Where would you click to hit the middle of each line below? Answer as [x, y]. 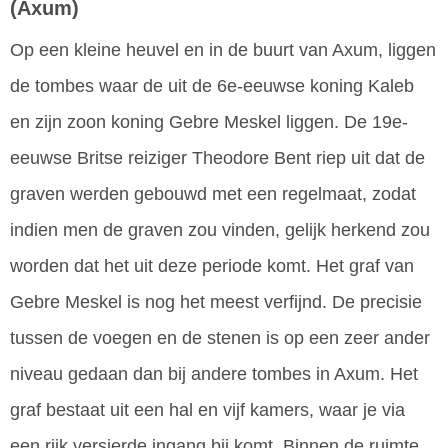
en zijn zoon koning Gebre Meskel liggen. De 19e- [209, 122]
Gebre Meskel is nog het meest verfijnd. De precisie [216, 302]
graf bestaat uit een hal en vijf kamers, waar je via [207, 410]
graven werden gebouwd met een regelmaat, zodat [213, 194]
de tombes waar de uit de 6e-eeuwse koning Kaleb [212, 86]
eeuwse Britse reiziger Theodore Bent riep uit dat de [217, 158]
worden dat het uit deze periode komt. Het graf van [212, 266]
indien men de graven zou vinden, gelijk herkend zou [220, 230]
